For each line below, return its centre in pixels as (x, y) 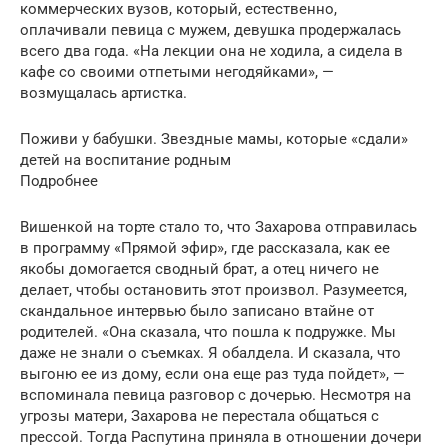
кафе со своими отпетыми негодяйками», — (177, 71)
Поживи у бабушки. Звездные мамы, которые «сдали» (214, 138)
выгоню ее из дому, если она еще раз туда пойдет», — (212, 373)
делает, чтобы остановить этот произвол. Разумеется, (213, 289)
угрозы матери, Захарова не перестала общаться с (199, 415)
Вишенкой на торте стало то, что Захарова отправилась (218, 226)
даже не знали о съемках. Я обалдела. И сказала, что (210, 352)
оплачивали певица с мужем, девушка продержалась (210, 29)
